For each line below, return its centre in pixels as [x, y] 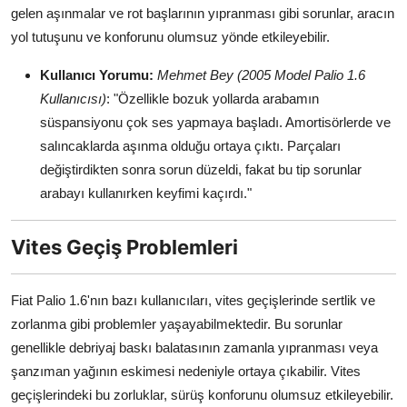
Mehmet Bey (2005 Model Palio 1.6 [261, 75]
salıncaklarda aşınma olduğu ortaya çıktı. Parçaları [190, 146]
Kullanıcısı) [73, 99]
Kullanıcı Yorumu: [97, 75]
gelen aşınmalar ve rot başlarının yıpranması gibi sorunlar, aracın [203, 14]
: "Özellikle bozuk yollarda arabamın [213, 99]
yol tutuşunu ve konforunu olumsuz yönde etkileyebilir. [170, 37]
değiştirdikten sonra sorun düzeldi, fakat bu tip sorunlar [201, 170]
